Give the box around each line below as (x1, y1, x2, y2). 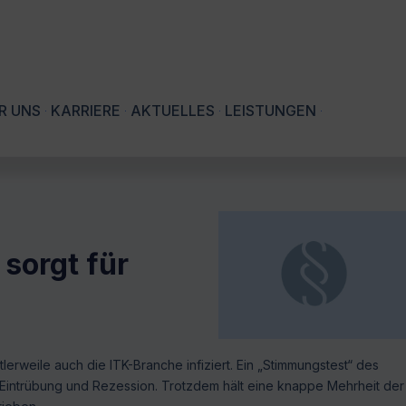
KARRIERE (51, 101, 121, 121)
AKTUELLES (130, 101, 215, 121)
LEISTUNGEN (225, 101, 316, 121)
